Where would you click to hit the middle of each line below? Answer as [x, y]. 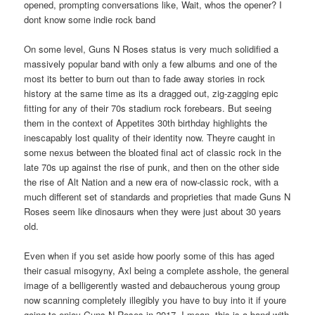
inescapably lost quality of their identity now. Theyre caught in [150, 138]
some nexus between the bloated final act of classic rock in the [153, 153]
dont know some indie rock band [90, 20]
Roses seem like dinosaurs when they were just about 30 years [153, 212]
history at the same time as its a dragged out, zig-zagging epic [152, 94]
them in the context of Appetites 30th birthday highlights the [146, 123]
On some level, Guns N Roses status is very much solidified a [152, 49]
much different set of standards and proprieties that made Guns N [157, 197]
